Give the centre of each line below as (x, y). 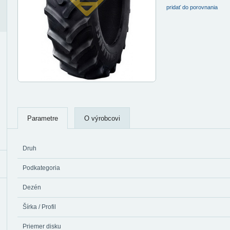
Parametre (43, 118)
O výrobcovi (102, 118)
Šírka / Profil (39, 207)
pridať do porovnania (192, 7)
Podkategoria (41, 168)
